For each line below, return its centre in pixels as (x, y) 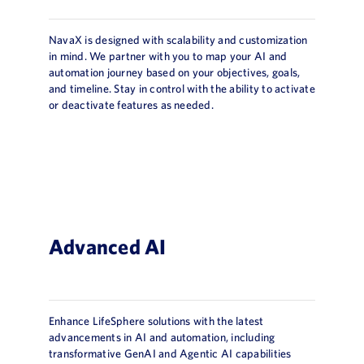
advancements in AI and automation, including (162, 337)
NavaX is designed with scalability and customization (178, 39)
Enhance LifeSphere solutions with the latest (156, 321)
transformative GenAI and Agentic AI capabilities (170, 353)
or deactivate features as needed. (131, 104)
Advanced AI (108, 246)
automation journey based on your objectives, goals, (175, 72)
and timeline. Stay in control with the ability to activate (182, 88)
